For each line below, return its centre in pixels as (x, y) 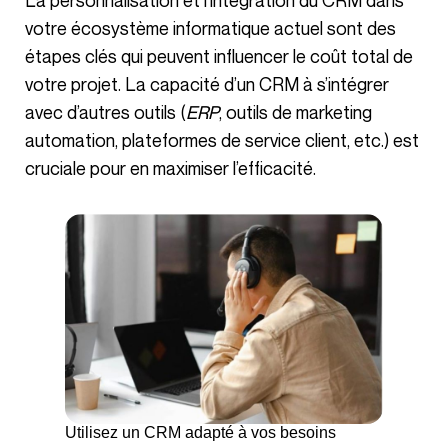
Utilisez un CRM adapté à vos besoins (200, 433)
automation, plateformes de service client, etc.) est (222, 140)
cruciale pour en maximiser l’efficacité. (170, 168)
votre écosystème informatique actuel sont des (210, 28)
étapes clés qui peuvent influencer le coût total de (219, 56)
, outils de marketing (295, 112)
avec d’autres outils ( (105, 112)
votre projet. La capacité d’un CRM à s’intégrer (207, 84)
